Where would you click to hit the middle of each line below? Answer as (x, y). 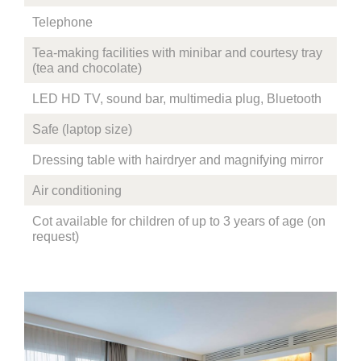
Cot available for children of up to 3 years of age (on (179, 221)
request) (56, 237)
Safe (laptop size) (82, 129)
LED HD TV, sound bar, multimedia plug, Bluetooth (177, 99)
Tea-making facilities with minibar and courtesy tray (177, 53)
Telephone (62, 22)
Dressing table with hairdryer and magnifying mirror (178, 160)
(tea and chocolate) (87, 68)
